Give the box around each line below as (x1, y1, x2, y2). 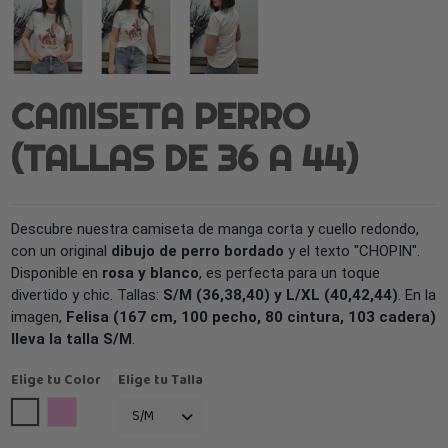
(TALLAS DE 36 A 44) (10, 136, 358, 181)
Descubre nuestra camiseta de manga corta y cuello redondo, (10, 220, 419, 239)
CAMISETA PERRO (10, 94, 310, 139)
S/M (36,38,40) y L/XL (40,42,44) (162, 286, 398, 305)
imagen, (10, 308, 66, 327)
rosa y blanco (101, 264, 199, 283)
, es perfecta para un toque (198, 264, 380, 283)
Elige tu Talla (117, 368, 203, 391)
